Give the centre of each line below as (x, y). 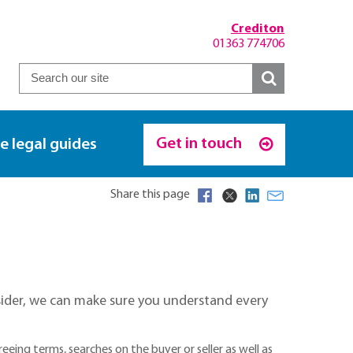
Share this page (150, 194)
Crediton (258, 29)
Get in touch (200, 144)
